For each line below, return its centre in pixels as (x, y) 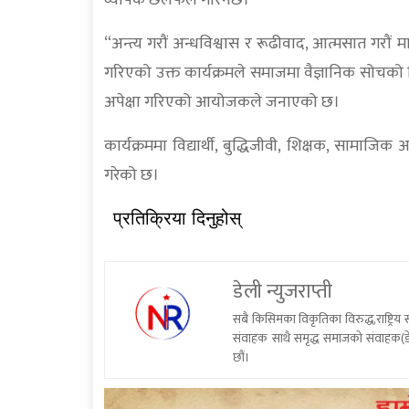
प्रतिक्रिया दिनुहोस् (177, 219)
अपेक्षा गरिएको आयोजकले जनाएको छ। (222, 103)
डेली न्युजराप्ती (283, 292)
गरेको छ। (131, 176)
